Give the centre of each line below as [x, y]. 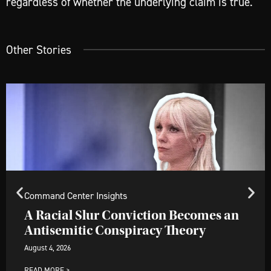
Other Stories [39, 50]
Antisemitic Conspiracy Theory [115, 231]
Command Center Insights [76, 196]
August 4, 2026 [47, 248]
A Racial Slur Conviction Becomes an [132, 216]
